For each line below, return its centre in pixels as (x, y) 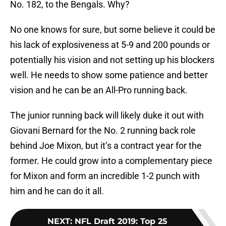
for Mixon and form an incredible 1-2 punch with (105, 176)
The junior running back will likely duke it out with (107, 116)
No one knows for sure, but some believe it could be (113, 30)
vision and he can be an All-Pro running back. (99, 90)
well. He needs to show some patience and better (109, 75)
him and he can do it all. (57, 191)
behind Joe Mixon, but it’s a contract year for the (106, 146)
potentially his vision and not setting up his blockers (112, 60)
